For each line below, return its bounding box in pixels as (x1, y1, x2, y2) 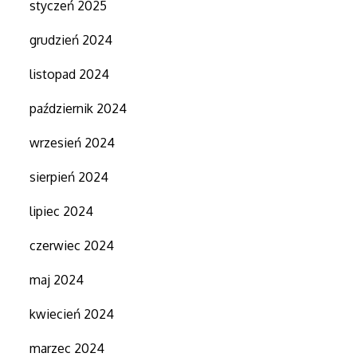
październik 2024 (29, 100, 127, 116)
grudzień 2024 (29, 31, 113, 48)
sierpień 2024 (29, 168, 109, 185)
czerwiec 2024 (29, 237, 115, 253)
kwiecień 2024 (29, 305, 115, 322)
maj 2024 (29, 271, 84, 288)
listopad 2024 (29, 65, 110, 82)
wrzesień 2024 (29, 134, 116, 151)
